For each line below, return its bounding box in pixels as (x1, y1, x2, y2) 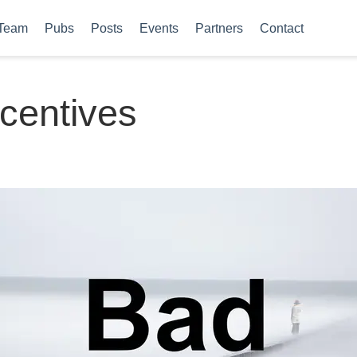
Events (139, 21, 178, 35)
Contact (259, 21, 304, 35)
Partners (194, 21, 243, 35)
